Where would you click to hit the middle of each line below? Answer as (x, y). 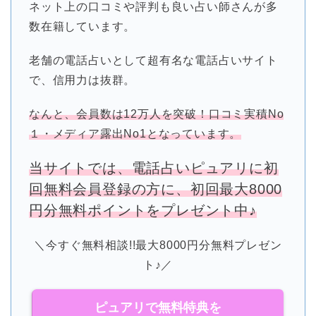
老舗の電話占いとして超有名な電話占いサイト (153, 61)
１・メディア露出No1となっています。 (135, 134)
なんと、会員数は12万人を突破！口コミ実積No (157, 114)
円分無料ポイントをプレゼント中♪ (143, 211)
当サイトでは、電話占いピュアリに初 (154, 168)
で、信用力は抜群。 (83, 80)
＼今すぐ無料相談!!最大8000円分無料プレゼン (158, 245)
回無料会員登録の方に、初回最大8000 (156, 189)
